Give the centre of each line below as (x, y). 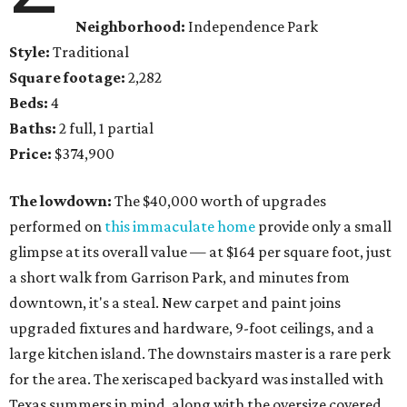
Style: (30, 52)
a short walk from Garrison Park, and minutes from (179, 278)
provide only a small (323, 227)
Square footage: (67, 78)
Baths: (33, 129)
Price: (30, 154)
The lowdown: (60, 201)
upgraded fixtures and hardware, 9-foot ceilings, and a (192, 328)
